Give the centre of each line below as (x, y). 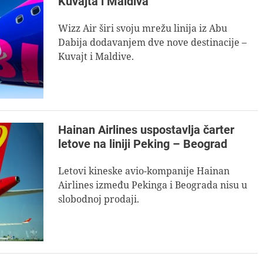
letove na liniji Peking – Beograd (143, 144)
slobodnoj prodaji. (99, 199)
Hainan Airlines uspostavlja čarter (146, 130)
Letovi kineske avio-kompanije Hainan (144, 171)
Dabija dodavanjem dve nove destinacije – (152, 42)
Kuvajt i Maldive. (96, 56)
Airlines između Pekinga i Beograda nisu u (153, 185)
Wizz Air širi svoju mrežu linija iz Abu (143, 28)
